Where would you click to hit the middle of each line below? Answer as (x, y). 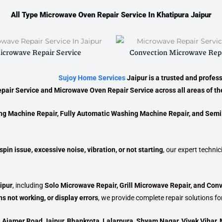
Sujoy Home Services (92, 78)
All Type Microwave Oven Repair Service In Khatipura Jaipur (111, 15)
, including (28, 185)
